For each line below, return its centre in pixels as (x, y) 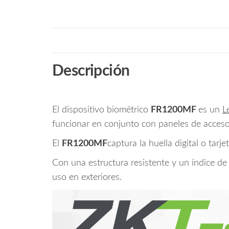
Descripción (91, 71)
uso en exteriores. (87, 178)
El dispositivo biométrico (101, 110)
